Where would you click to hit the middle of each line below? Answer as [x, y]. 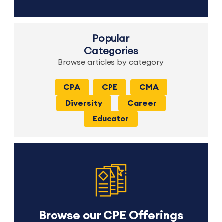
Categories [111, 51]
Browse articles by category [111, 63]
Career [142, 103]
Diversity [83, 103]
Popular [111, 39]
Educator [111, 119]
